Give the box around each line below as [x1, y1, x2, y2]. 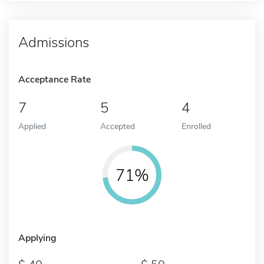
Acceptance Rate [18, 72, 91, 86]
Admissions [18, 32, 89, 52]
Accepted [100, 120, 135, 132]
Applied [18, 120, 46, 132]
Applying [18, 231, 57, 245]
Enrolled [181, 120, 212, 132]
